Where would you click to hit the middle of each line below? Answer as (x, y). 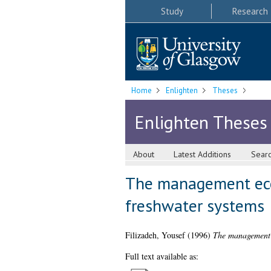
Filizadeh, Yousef (155, 235)
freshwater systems (194, 206)
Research (250, 11)
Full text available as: (162, 256)
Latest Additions (203, 155)
